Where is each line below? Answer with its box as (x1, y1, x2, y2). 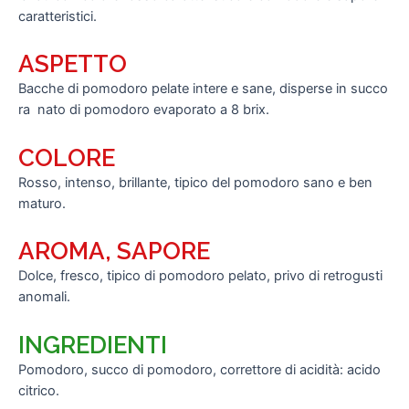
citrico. (18, 382, 59, 399)
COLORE (18, 143, 115, 172)
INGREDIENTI (18, 330, 167, 359)
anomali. (18, 288, 70, 306)
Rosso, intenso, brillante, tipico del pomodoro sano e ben (18, 173, 372, 191)
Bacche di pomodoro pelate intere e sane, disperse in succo (18, 80, 388, 98)
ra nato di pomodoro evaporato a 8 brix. (18, 101, 269, 119)
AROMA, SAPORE (18, 237, 210, 266)
